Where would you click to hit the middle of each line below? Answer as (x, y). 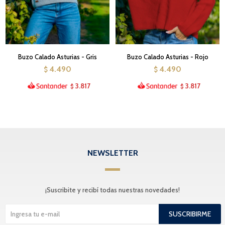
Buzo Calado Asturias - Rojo (167, 57)
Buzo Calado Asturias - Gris (58, 57)
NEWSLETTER (113, 153)
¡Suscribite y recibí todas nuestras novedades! (113, 190)
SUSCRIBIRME (190, 214)
